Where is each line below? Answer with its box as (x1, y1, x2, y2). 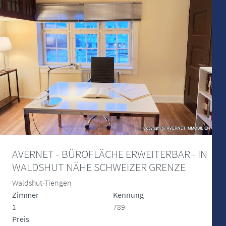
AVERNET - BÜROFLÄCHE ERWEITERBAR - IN (12, 147, 207, 161)
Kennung (113, 190, 144, 200)
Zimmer (12, 190, 39, 200)
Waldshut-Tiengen (12, 178, 72, 188)
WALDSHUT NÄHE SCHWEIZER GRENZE (12, 160, 186, 174)
